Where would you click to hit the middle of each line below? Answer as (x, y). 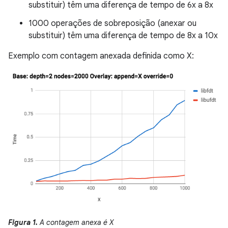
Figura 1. (23, 222)
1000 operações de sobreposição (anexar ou (112, 24)
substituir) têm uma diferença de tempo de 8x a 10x (123, 36)
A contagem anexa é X (76, 222)
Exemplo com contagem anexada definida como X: (101, 56)
